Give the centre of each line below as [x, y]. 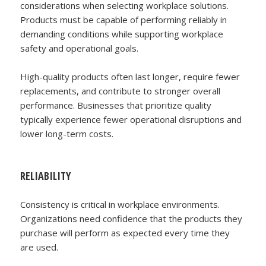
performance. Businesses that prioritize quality [116, 105]
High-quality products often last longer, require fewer [130, 76]
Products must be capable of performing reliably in [124, 19]
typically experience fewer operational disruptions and [131, 119]
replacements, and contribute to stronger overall [121, 91]
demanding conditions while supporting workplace [122, 34]
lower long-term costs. [67, 133]
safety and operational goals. [80, 48]
